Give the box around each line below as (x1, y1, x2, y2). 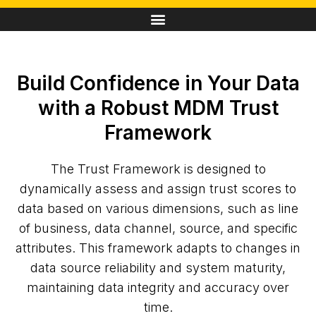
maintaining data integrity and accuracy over (27, 279, 289, 295)
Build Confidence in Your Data (16, 71, 300, 95)
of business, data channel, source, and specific (18, 220, 298, 236)
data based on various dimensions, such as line (18, 200, 298, 216)
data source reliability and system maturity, (30, 260, 286, 275)
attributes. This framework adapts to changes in (16, 240, 300, 255)
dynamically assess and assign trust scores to (20, 181, 296, 196)
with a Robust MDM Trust (37, 95, 279, 120)
